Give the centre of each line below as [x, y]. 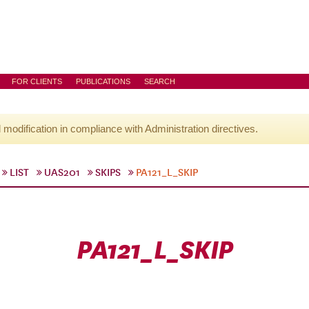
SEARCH [160, 81]
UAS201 [62, 172]
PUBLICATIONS [103, 81]
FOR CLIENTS [37, 81]
